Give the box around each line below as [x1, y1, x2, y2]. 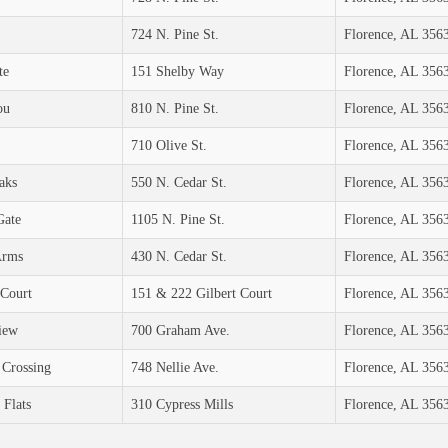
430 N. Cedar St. [130, 249, 227, 265]
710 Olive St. [130, 138, 207, 154]
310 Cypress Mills [130, 397, 233, 413]
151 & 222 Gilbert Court [130, 286, 272, 302]
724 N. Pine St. [130, 27, 219, 43]
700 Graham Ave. [130, 323, 230, 339]
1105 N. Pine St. [130, 212, 225, 228]
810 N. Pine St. [130, 101, 219, 117]
